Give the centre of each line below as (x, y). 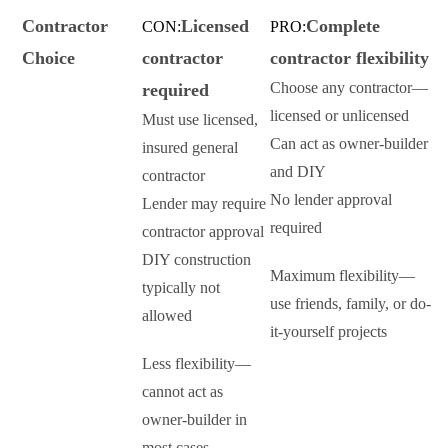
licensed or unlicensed (339, 116)
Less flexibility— (196, 364)
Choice (48, 58)
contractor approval (203, 232)
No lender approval (331, 200)
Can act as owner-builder (349, 144)
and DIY (298, 172)
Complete (343, 26)
